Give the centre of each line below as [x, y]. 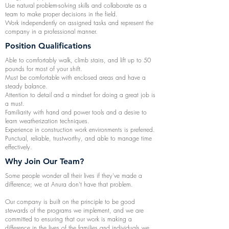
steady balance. [26, 86]
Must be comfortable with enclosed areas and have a [75, 77]
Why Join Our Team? [44, 161]
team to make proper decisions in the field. [61, 14]
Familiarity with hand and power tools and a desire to [76, 112]
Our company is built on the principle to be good [70, 202]
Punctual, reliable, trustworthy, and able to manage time [78, 138]
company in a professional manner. [51, 31]
